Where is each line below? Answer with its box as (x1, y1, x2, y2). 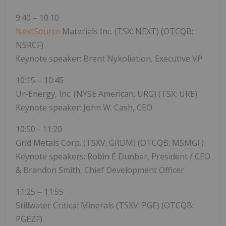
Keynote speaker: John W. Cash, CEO (16, 102, 152, 114)
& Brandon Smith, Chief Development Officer (16, 164, 184, 176)
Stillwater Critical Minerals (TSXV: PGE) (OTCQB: (16, 200, 194, 211)
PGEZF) (16, 213, 42, 225)
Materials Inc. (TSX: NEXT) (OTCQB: (60, 26, 193, 37)
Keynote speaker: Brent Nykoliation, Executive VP (16, 53, 202, 65)
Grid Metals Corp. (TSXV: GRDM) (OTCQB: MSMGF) (16, 137, 204, 149)
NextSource (16, 26, 60, 37)
